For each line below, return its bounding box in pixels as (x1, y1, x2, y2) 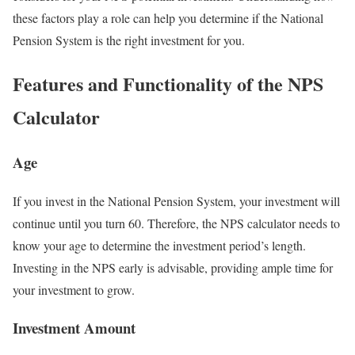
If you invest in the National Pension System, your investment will (13, 192, 340, 209)
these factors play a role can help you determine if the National (13, 10, 323, 27)
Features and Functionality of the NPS (13, 69, 323, 97)
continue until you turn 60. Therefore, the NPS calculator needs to (13, 214, 340, 231)
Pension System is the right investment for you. (13, 32, 249, 49)
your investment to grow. (13, 281, 135, 298)
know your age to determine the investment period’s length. (13, 236, 306, 254)
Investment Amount (13, 317, 136, 339)
